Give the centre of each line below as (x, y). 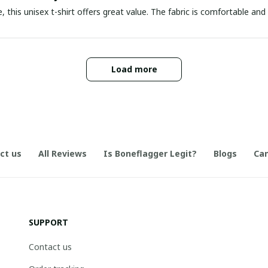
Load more (134, 69)
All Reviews (63, 153)
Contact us (50, 247)
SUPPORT (48, 222)
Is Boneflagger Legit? (150, 153)
